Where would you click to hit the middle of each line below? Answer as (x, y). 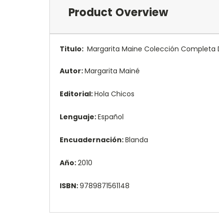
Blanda (137, 140)
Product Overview (118, 12)
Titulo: (72, 49)
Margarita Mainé (112, 71)
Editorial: (77, 94)
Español (111, 117)
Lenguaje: (79, 117)
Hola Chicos (114, 94)
